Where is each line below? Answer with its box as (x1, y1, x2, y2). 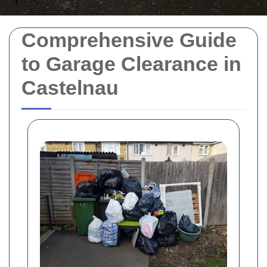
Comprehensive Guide (21, 29, 237, 51)
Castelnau (21, 76, 119, 99)
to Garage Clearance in (21, 52, 241, 75)
